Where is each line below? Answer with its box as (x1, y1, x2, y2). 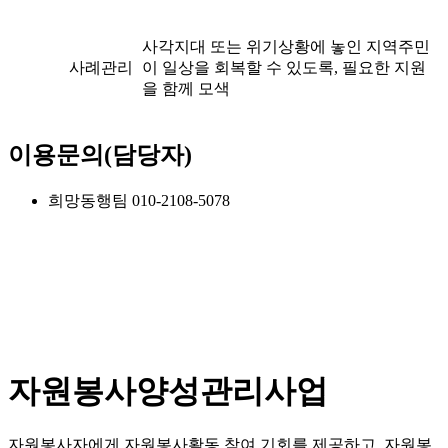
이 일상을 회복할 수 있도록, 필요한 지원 (142, 59, 426, 77)
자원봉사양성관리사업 (8, 372, 328, 409)
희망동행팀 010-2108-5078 (48, 192, 230, 210)
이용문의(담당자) (8, 142, 192, 169)
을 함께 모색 (142, 80, 230, 98)
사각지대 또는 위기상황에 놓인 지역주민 (142, 38, 430, 56)
